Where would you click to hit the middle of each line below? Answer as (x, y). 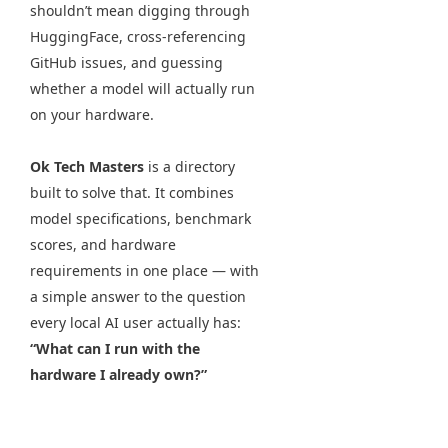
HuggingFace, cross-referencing (138, 37)
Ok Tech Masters (87, 167)
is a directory (189, 167)
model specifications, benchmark (140, 219)
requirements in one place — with (144, 271)
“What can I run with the (115, 349)
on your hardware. (92, 115)
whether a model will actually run (142, 89)
